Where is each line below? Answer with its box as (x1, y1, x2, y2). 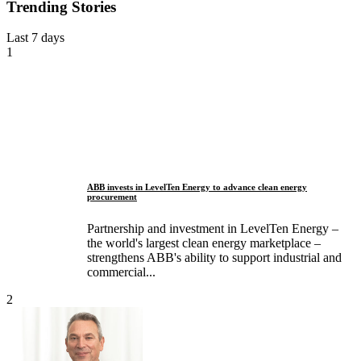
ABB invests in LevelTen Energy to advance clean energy (87, 182, 307, 193)
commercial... (87, 265, 156, 280)
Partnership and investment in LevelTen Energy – (87, 222, 338, 236)
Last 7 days (6, 31, 64, 45)
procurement (87, 192, 137, 202)
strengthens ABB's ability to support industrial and (87, 251, 342, 265)
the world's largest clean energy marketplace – (87, 236, 321, 251)
